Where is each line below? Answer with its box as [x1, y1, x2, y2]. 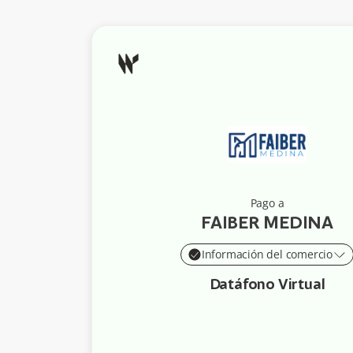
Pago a [250, 195, 284, 210]
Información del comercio [201, 247, 333, 262]
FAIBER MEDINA [201, 214, 333, 233]
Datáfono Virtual [209, 277, 325, 293]
